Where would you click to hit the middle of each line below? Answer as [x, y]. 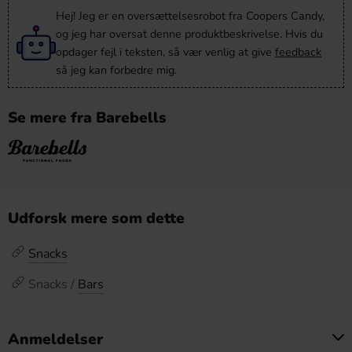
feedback [298, 52]
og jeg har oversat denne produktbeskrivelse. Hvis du [189, 34]
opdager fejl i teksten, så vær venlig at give [165, 52]
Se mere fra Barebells [87, 118]
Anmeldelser [55, 339]
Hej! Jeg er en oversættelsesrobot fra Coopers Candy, [190, 16]
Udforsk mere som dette [96, 218]
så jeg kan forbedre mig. [116, 70]
